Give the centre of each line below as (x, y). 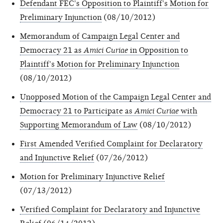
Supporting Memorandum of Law (79, 125)
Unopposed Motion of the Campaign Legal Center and (115, 97)
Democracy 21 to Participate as (77, 111)
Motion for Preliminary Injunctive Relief (92, 176)
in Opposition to (158, 50)
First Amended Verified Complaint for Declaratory (111, 144)
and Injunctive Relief (57, 158)
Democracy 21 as (51, 50)
